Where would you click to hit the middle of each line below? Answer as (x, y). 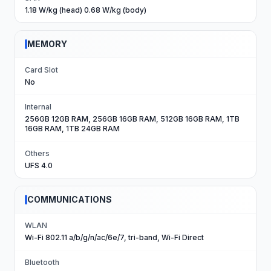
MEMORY (47, 44)
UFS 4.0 (39, 165)
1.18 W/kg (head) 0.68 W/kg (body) (86, 10)
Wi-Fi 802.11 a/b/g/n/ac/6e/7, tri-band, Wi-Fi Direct (114, 237)
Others (37, 153)
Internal (38, 107)
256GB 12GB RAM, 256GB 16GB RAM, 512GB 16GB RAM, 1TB (132, 119)
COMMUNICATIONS (70, 199)
